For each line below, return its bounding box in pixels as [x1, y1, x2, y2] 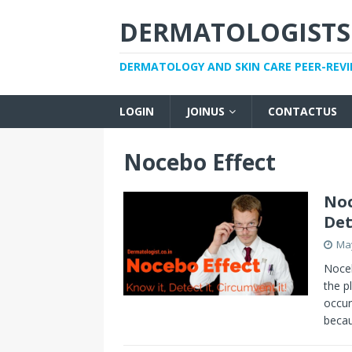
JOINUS [186, 104, 225, 119]
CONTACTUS [268, 104, 337, 119]
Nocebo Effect [123, 147, 276, 177]
